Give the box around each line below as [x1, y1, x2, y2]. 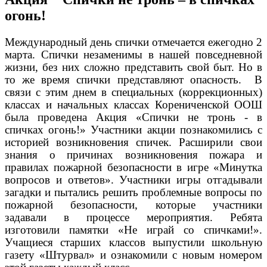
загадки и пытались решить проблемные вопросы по [5, 185, 262, 198]
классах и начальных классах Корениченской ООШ [5, 98, 262, 111]
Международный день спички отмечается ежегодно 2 [5, 35, 262, 48]
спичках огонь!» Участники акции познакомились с [5, 123, 262, 136]
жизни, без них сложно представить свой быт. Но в [5, 60, 262, 73]
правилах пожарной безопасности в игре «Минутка [5, 160, 262, 173]
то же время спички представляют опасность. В [5, 73, 262, 86]
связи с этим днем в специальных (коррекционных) [5, 85, 262, 98]
